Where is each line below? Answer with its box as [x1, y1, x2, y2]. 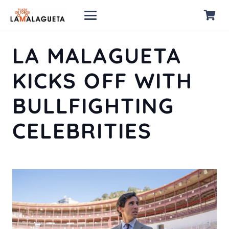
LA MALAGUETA [12, 42, 181, 68]
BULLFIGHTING [12, 92, 174, 119]
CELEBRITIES [12, 117, 152, 144]
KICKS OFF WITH [12, 67, 193, 94]
